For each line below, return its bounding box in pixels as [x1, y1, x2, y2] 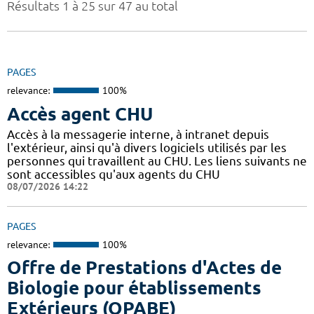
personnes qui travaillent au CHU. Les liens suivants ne [7, 153, 307, 168]
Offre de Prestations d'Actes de [7, 257, 282, 278]
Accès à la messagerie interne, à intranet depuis [7, 127, 269, 141]
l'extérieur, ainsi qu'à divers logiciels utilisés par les [7, 140, 287, 154]
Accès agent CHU [7, 103, 153, 124]
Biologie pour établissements [7, 278, 261, 299]
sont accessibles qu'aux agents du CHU [7, 167, 220, 181]
